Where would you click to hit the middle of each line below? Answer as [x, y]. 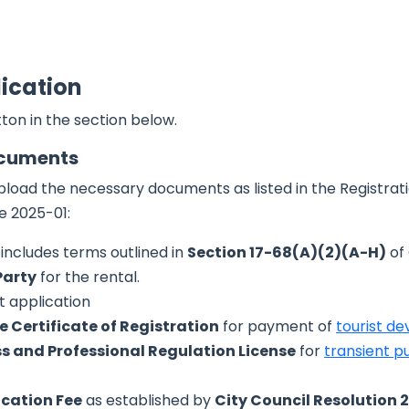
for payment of [278, 326]
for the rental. [88, 277]
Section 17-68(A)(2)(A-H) [287, 252]
